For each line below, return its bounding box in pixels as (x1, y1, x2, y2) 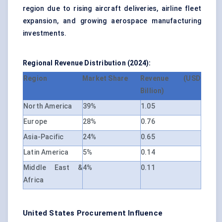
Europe (23, 117, 48, 126)
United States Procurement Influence (23, 209, 163, 218)
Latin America (23, 148, 69, 157)
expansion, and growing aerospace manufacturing (23, 17, 201, 25)
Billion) (140, 87, 165, 95)
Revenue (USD (140, 74, 201, 83)
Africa (23, 176, 44, 184)
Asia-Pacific (23, 133, 64, 141)
